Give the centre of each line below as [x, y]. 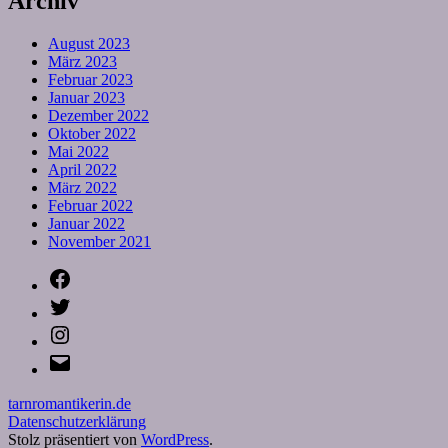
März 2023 [82, 61]
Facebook [102, 274]
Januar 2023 [86, 97]
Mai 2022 [78, 151]
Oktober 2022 [92, 133]
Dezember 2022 [98, 115]
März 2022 [82, 187]
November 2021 [99, 241]
